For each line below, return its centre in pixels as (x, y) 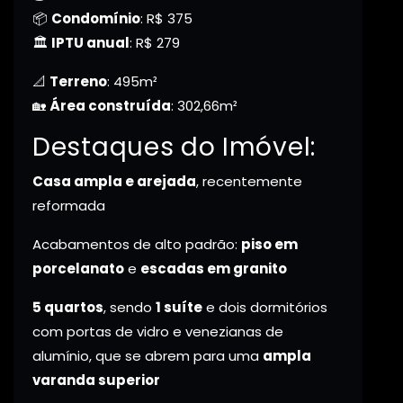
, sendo (130, 308)
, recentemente (249, 182)
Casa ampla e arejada (114, 182)
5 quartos (68, 308)
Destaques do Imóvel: (174, 148)
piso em (269, 245)
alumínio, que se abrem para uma (148, 356)
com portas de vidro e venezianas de (158, 332)
